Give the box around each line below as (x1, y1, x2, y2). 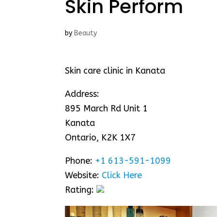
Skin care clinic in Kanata (65, 65, 166, 76)
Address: (65, 88, 100, 99)
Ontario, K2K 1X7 (65, 132, 136, 143)
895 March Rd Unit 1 (65, 103, 148, 114)
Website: (65, 170, 102, 181)
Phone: (65, 155, 95, 166)
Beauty (74, 29, 97, 37)
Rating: (65, 184, 97, 195)
